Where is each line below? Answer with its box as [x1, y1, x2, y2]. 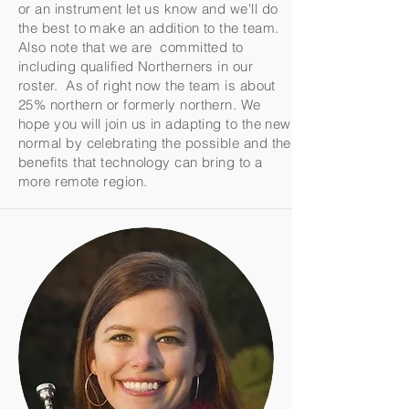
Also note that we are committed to [18, 38, 244, 56]
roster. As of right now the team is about [18, 77, 276, 94]
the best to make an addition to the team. [18, 19, 283, 37]
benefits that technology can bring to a [18, 153, 263, 171]
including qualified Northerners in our [18, 58, 254, 75]
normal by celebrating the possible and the [18, 134, 291, 152]
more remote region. [18, 173, 148, 190]
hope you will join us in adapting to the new [18, 115, 291, 132]
